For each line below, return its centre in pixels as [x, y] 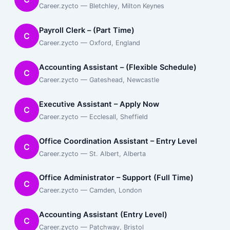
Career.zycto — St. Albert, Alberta [92, 154]
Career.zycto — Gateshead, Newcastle [99, 80]
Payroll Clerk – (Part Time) [87, 30]
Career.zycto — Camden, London [90, 190]
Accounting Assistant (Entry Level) [103, 215]
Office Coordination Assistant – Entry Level [118, 141]
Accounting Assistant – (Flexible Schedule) [118, 67]
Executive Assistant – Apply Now [99, 104]
